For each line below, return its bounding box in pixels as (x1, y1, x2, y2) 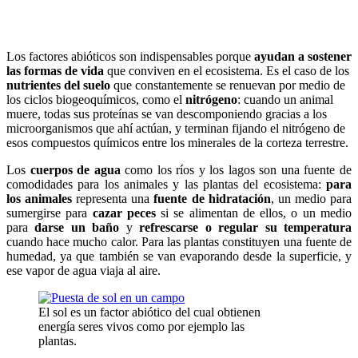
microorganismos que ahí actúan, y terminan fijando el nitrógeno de (6, 121, 345, 135)
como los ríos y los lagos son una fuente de (120, 162, 352, 177)
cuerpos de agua (30, 162, 121, 177)
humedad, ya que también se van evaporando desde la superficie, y (6, 249, 352, 263)
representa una (72, 191, 154, 205)
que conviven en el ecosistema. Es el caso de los (104, 63, 349, 78)
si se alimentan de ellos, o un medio (155, 205, 352, 220)
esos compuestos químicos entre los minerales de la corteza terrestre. (6, 135, 348, 149)
